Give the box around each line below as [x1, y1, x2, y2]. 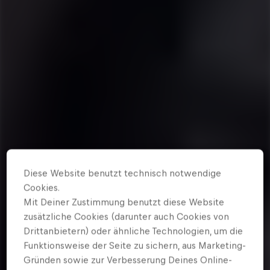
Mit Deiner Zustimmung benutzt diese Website [24, 196, 225, 207]
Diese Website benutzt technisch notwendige [24, 168, 222, 178]
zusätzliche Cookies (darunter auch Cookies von [24, 211, 230, 222]
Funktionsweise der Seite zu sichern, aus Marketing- [24, 240, 246, 251]
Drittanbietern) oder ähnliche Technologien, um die [24, 225, 243, 236]
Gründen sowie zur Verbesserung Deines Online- [24, 254, 233, 265]
